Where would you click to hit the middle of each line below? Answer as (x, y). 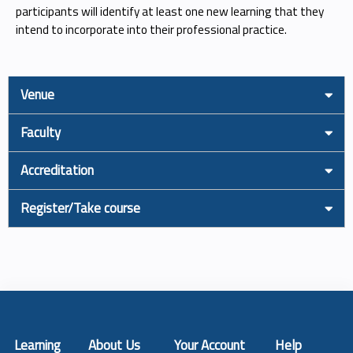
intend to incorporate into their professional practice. (151, 29)
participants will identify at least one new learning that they (170, 11)
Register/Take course (80, 208)
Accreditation (57, 170)
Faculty (41, 132)
